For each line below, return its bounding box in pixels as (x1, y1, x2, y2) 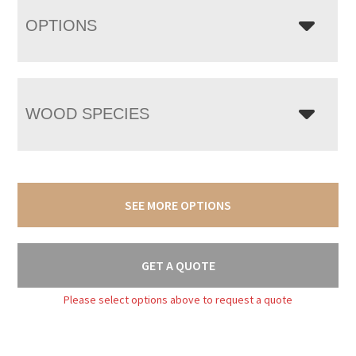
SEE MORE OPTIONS (125, 196, 231, 213)
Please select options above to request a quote (64, 292, 292, 307)
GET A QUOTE (141, 257, 215, 273)
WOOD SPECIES (25, 104, 150, 122)
